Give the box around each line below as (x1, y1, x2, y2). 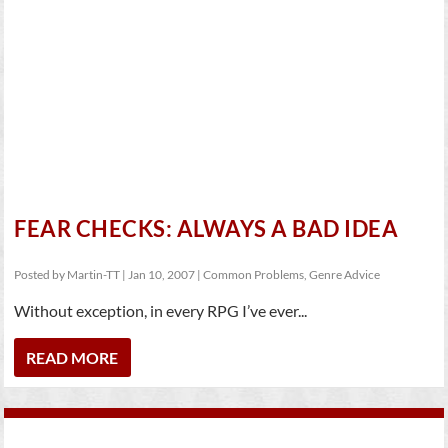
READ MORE (26, 348, 119, 367)
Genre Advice (309, 267, 381, 282)
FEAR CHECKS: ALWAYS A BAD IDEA (14, 215, 399, 242)
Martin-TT (67, 267, 121, 282)
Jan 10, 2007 (128, 267, 196, 282)
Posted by (14, 267, 68, 282)
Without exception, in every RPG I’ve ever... (14, 301, 308, 320)
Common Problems (203, 267, 305, 282)
